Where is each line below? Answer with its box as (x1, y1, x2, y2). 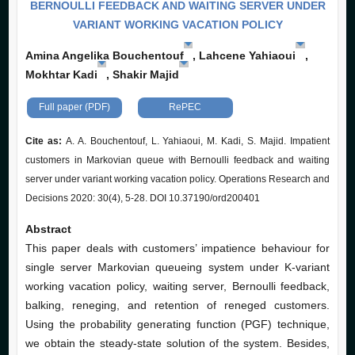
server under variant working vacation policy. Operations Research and (25, 174, 330, 185)
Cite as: (25, 136, 66, 147)
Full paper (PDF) (38, 101, 110, 113)
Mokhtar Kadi (25, 68, 97, 82)
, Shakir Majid (106, 68, 180, 82)
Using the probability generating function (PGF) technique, (25, 318, 330, 331)
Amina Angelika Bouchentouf (25, 49, 184, 63)
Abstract (25, 223, 71, 236)
